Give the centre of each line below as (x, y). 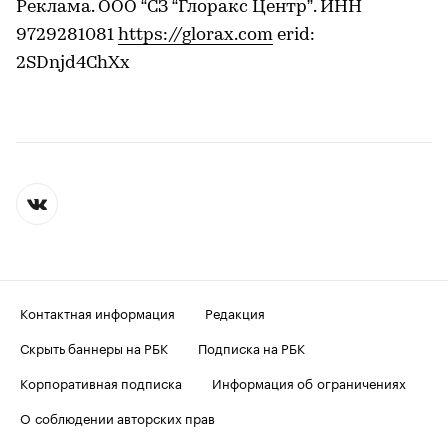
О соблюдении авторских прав (117, 417)
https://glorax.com (195, 35)
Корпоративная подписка (101, 382)
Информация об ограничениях (309, 382)
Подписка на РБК (251, 347)
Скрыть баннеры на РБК (94, 347)
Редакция (235, 312)
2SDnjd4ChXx (73, 63)
